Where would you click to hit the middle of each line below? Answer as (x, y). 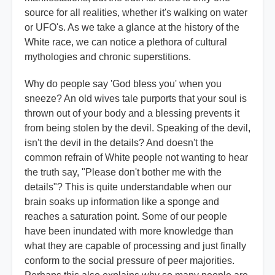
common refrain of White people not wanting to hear (136, 158)
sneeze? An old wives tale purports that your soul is (136, 99)
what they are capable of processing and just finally (135, 246)
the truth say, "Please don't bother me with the (123, 172)
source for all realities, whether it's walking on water (136, 13)
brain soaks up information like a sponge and (122, 202)
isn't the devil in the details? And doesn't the (119, 143)
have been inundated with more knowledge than (129, 231)
